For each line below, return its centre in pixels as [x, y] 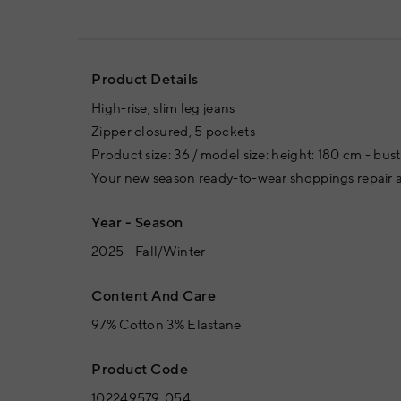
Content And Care [154, 297]
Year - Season [137, 223]
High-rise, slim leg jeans [163, 109]
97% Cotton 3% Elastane [166, 326]
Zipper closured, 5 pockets [173, 132]
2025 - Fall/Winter [149, 252]
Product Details [145, 80]
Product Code [140, 370]
